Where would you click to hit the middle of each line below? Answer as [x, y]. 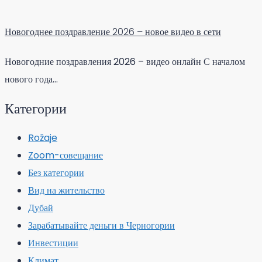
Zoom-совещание [65, 156]
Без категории [56, 173]
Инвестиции [53, 243]
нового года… [31, 80]
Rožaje [43, 138]
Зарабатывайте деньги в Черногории [101, 226]
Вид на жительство [66, 191]
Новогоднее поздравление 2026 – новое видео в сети [113, 32]
